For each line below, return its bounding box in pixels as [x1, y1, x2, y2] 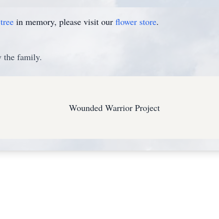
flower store [115, 16, 156, 27]
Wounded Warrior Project [69, 102, 160, 113]
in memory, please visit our [14, 16, 115, 27]
